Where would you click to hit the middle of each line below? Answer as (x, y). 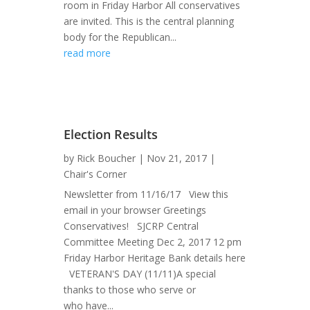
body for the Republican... (120, 37)
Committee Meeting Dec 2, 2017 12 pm (152, 241)
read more (87, 53)
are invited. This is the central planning (148, 21)
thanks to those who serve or (129, 289)
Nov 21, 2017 (176, 158)
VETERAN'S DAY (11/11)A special (139, 273)
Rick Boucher (106, 158)
